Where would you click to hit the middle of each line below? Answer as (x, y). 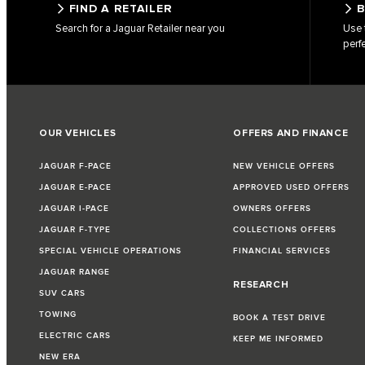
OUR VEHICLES (78, 133)
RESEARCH (261, 284)
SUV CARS (62, 293)
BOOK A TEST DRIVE (280, 317)
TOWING (58, 314)
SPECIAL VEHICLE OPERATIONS (110, 251)
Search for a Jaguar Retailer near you (140, 28)
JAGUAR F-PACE (75, 166)
